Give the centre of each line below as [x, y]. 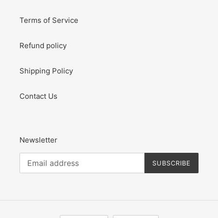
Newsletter [38, 140]
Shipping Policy [46, 71]
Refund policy [43, 45]
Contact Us [38, 96]
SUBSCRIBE [171, 163]
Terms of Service [49, 20]
